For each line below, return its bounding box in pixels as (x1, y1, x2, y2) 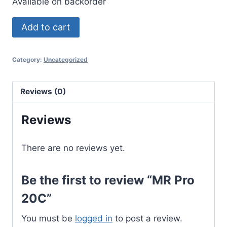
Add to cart (21, 21, 70, 32)
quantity (12, 59, 45, 69)
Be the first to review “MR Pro (21, 172, 195, 187)
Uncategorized (44, 55, 88, 63)
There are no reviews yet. (21, 142, 125, 153)
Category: (12, 55, 44, 63)
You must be (21, 213, 75, 223)
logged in (75, 213, 112, 223)
